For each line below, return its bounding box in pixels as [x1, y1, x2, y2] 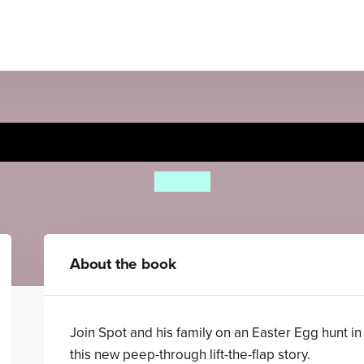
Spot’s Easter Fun [66, 123, 298, 160]
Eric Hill [154, 171, 210, 192]
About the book [69, 255, 176, 273]
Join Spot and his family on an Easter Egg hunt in [69, 324, 362, 341]
